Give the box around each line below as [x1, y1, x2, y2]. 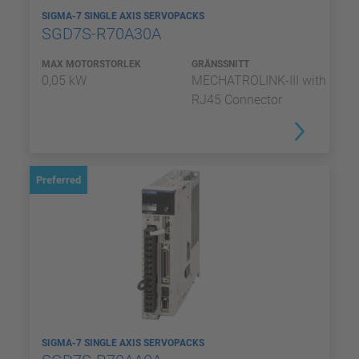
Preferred [36, 174, 81, 186]
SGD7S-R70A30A [42, 24, 165, 43]
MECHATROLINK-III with [192, 73, 326, 88]
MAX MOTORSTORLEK [42, 58, 141, 70]
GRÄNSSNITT [192, 58, 249, 70]
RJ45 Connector [192, 92, 282, 107]
